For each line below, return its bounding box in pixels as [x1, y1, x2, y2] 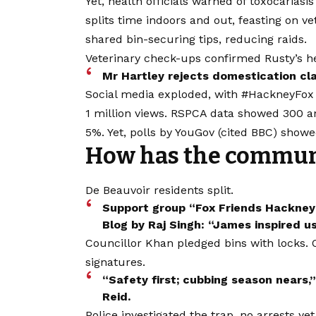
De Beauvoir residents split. [85, 183, 233, 197]
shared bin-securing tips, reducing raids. [85, 32, 307, 47]
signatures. [85, 255, 145, 269]
